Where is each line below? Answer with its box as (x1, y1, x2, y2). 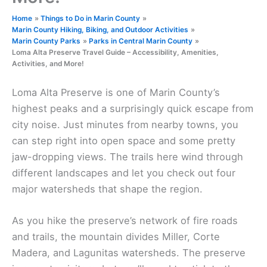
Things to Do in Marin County (41, 14, 141, 23)
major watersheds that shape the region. (12, 182, 203, 195)
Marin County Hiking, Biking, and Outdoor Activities (12, 26, 188, 35)
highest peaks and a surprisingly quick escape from (12, 102, 253, 114)
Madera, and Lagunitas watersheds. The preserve (12, 247, 246, 259)
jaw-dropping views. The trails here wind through (12, 150, 243, 163)
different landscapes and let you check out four (12, 166, 235, 179)
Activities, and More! (12, 60, 84, 69)
